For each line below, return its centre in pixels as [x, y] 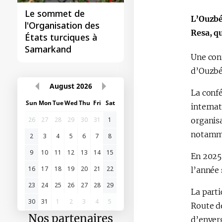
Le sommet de [55, 13]
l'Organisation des [62, 25]
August [62, 86]
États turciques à [61, 37]
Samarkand [48, 49]
